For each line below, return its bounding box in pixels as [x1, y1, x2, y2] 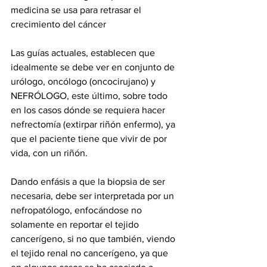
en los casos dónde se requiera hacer [11, 104, 167, 115]
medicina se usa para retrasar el [11, 4, 144, 15]
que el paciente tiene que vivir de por [11, 133, 169, 144]
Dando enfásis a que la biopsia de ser [11, 176, 167, 187]
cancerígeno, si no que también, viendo [11, 233, 178, 244]
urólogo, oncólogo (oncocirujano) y [11, 76, 158, 86]
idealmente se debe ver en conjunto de [11, 61, 177, 72]
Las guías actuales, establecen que [11, 47, 157, 58]
